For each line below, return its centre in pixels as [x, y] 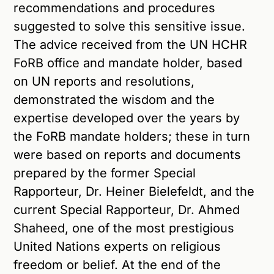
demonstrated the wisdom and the [114, 99]
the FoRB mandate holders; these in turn [132, 136]
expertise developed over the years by [127, 118]
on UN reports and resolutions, [104, 81]
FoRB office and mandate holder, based [128, 63]
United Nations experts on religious [117, 246]
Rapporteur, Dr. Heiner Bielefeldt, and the [134, 191]
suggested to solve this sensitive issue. [130, 26]
